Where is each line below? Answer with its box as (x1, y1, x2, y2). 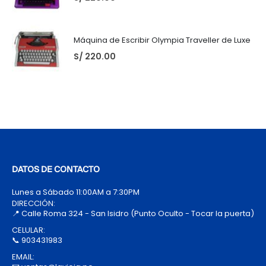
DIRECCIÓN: (12, 198, 55, 210)
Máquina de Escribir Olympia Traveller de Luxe (74, 34, 251, 46)
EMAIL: (12, 251, 34, 263)
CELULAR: (12, 224, 45, 236)
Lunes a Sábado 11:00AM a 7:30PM (12, 186, 140, 198)
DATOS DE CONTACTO (12, 166, 100, 175)
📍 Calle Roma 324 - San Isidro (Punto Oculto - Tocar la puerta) (12, 208, 254, 220)
